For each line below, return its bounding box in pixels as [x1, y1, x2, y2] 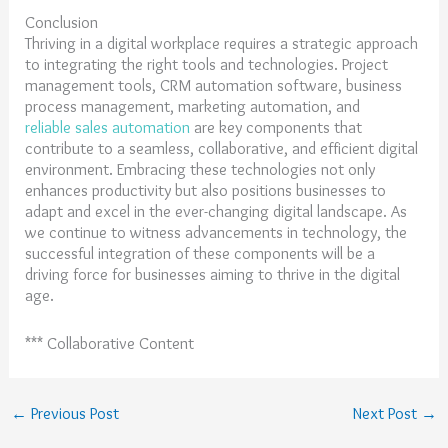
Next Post [352, 402, 422, 423]
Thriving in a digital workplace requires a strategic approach [25, 33, 419, 54]
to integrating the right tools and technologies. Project [25, 54, 389, 75]
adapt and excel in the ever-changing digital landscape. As [25, 201, 408, 222]
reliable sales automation [25, 117, 191, 138]
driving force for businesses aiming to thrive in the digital [25, 264, 401, 285]
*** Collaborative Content [25, 332, 195, 353]
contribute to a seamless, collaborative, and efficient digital [25, 138, 419, 159]
